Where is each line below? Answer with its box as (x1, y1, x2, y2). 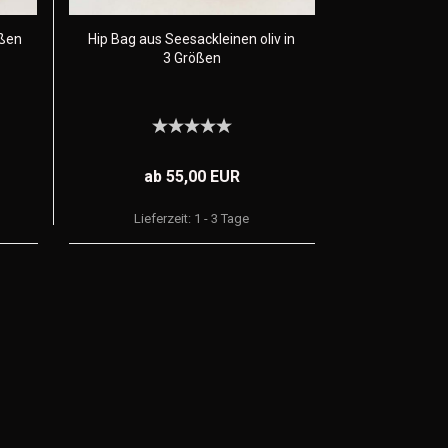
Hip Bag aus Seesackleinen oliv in (88, 31, 295, 47)
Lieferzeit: (134, 211, 195, 226)
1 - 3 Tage (194, 211, 250, 226)
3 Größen (162, 50, 221, 66)
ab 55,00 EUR (143, 167, 240, 186)
